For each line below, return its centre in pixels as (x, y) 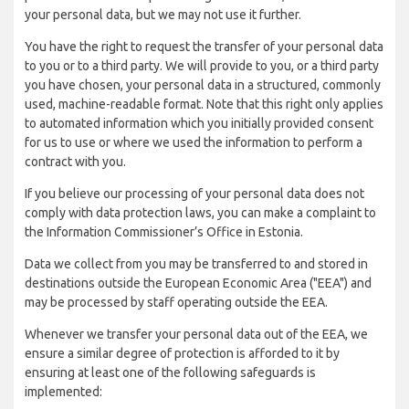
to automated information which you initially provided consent (199, 123)
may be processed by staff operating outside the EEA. (176, 302)
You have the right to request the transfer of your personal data (204, 47)
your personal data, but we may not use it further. (163, 15)
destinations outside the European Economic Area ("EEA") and (198, 283)
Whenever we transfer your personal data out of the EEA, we (196, 334)
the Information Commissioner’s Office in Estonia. (164, 232)
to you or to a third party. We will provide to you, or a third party (202, 66)
